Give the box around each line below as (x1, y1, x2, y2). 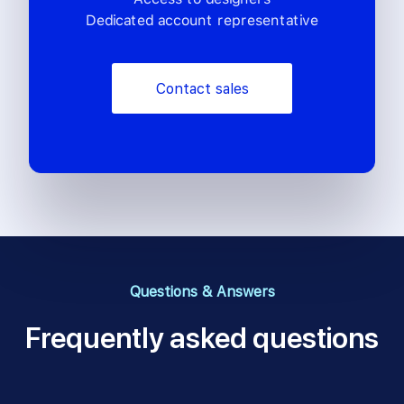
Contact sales (155, 80, 249, 98)
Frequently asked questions (25, 321, 379, 356)
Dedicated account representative (85, 11, 318, 30)
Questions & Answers (129, 283, 275, 301)
